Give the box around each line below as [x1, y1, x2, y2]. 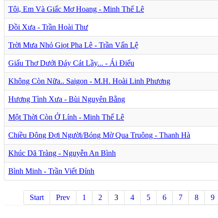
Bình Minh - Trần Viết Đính [8, 166, 94, 175]
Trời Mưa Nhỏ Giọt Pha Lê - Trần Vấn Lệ [8, 40, 138, 49]
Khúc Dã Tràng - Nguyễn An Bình [8, 148, 116, 157]
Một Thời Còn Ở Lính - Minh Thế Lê [8, 112, 124, 121]
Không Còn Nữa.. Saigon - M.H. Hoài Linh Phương [8, 76, 170, 85]
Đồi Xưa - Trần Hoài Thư [8, 22, 88, 31]
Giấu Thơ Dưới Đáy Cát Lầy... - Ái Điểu [8, 58, 134, 67]
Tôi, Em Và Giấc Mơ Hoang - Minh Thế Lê [8, 4, 144, 13]
